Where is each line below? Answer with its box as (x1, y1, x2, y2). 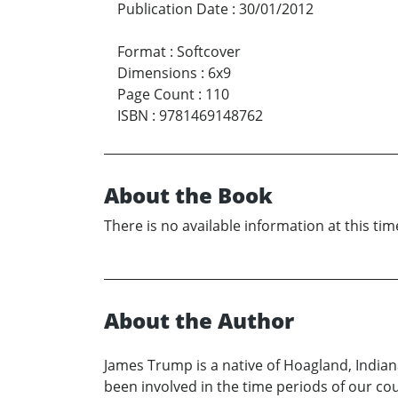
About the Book (104, 180, 273, 211)
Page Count (117, 84, 195, 105)
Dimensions (117, 63, 197, 84)
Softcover (177, 42, 241, 62)
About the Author (104, 306, 294, 336)
